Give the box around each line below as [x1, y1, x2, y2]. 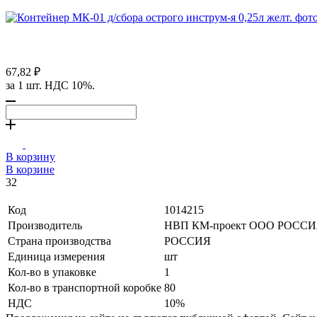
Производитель [8, 219, 82, 231]
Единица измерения [8, 250, 105, 263]
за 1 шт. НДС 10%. [6, 79, 95, 91]
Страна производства [8, 234, 111, 247]
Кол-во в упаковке [8, 265, 96, 278]
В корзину [6, 150, 55, 163]
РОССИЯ [164, 234, 211, 247]
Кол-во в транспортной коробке [8, 281, 161, 294]
